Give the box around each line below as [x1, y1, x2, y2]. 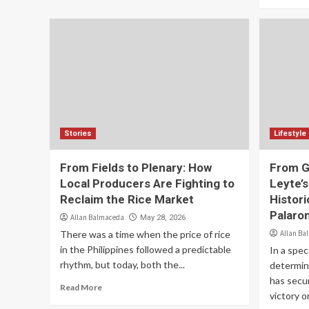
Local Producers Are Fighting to [60, 177, 235, 190]
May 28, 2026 [140, 213, 186, 222]
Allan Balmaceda [70, 212, 124, 222]
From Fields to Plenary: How [60, 161, 212, 175]
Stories [64, 129, 92, 138]
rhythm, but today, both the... [60, 259, 185, 270]
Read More [60, 282, 102, 292]
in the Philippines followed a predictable [60, 243, 231, 255]
